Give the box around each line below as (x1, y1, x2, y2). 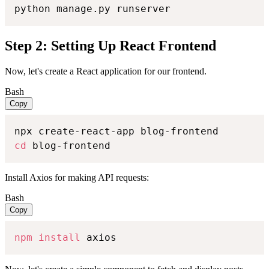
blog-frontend (26, 140, 110, 152)
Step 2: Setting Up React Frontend (5, 38, 216, 54)
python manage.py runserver (14, 3, 171, 15)
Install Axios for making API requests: (5, 172, 149, 183)
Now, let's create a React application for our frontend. (5, 66, 207, 77)
